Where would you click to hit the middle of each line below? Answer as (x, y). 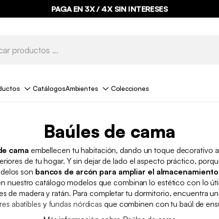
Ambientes (82, 88)
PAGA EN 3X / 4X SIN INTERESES (109, 9)
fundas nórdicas (76, 204)
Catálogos (49, 88)
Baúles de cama (109, 131)
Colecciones (130, 88)
